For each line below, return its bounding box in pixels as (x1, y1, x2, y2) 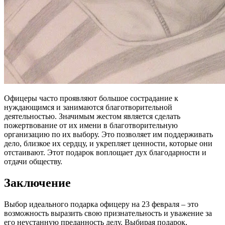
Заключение (4, 176, 71, 190)
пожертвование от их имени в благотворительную (4, 121, 178, 130)
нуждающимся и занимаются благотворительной (4, 103, 172, 112)
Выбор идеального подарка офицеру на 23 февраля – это (4, 200, 198, 209)
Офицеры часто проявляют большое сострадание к (4, 94, 178, 103)
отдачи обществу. (4, 157, 62, 166)
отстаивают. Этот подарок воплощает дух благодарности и (4, 148, 206, 157)
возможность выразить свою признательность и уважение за (4, 209, 212, 218)
